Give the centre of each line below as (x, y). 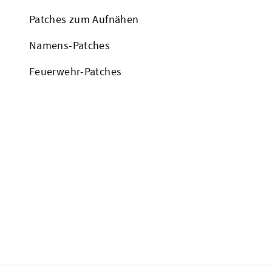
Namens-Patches (70, 46)
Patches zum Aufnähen (84, 19)
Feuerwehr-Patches (76, 72)
